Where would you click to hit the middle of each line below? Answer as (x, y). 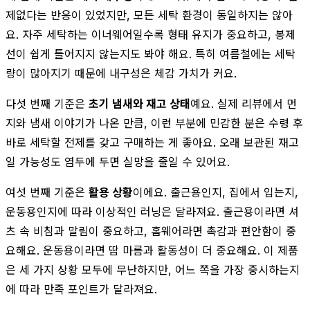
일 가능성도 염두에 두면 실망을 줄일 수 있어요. (118, 162)
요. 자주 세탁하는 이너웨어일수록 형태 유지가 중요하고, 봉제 (151, 34)
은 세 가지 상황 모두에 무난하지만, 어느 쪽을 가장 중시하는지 (153, 270)
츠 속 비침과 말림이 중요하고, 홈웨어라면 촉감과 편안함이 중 (151, 231)
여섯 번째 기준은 (47, 192)
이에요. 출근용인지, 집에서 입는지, (216, 192)
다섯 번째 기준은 (47, 103)
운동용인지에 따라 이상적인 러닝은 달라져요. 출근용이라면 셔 (152, 211)
